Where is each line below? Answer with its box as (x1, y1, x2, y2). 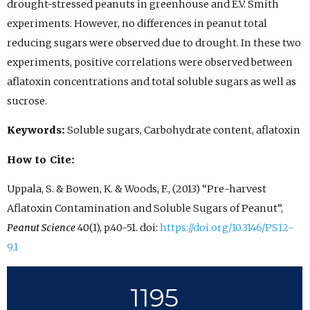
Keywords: (6, 124, 65, 137)
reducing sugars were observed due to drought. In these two (6, 36, 301, 49)
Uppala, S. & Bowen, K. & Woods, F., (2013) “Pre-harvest (6, 183, 266, 196)
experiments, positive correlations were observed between (6, 55, 293, 69)
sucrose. (6, 94, 47, 107)
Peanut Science (6, 221, 75, 235)
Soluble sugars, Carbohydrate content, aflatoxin (64, 124, 300, 137)
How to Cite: (6, 153, 75, 166)
